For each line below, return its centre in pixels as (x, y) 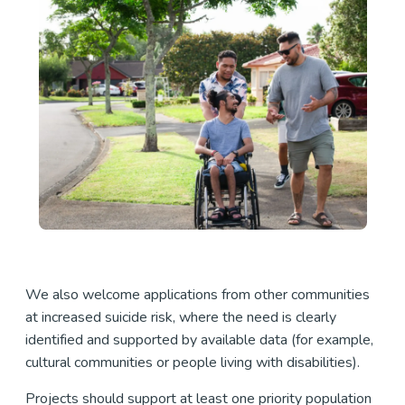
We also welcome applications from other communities (198, 295)
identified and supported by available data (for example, (199, 340)
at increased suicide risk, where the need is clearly (181, 318)
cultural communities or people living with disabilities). (193, 363)
